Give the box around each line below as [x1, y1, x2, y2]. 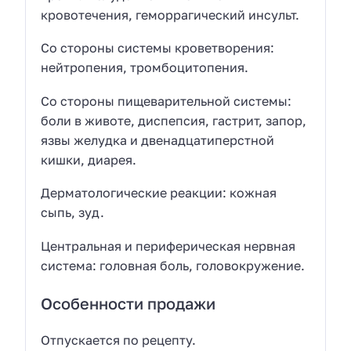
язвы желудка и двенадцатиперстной [41, 132, 275, 148]
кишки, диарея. [41, 151, 137, 168]
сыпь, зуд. [41, 204, 105, 221]
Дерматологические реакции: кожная [41, 185, 277, 201]
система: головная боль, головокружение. [41, 258, 306, 274]
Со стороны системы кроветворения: [41, 40, 275, 56]
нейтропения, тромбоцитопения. [41, 60, 249, 76]
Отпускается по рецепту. [41, 332, 197, 349]
